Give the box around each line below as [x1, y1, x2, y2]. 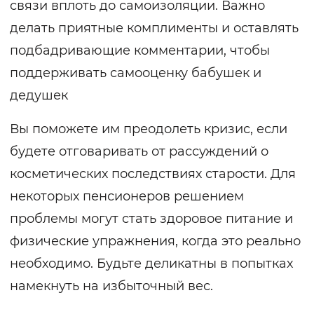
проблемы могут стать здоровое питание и [10, 211, 293, 227]
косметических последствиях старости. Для [10, 166, 296, 182]
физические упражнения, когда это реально [10, 233, 301, 250]
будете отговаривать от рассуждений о [10, 144, 268, 160]
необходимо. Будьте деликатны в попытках [10, 256, 293, 272]
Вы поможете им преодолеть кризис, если [10, 121, 287, 137]
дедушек [10, 88, 68, 104]
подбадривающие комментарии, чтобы [10, 43, 270, 59]
